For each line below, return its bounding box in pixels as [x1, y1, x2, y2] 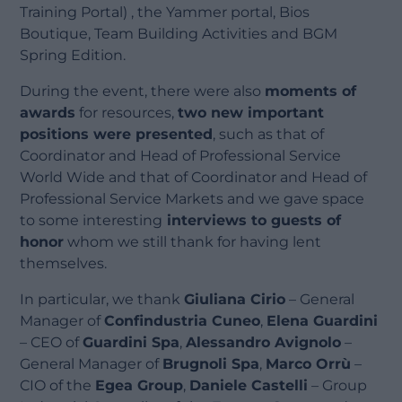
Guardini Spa [83, 334, 180, 352]
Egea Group [95, 377, 184, 395]
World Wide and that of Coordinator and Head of [20, 169, 368, 187]
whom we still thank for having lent [64, 233, 322, 251]
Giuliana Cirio [184, 291, 286, 309]
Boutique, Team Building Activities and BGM [20, 25, 338, 43]
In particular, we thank [20, 291, 185, 309]
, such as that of [213, 126, 325, 144]
